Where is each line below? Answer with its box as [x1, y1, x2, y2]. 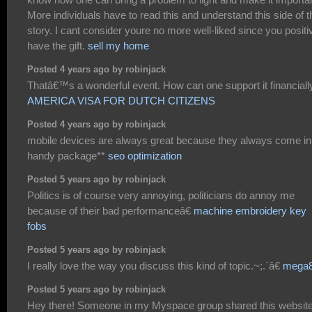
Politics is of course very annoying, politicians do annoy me [27, 189, 295, 202]
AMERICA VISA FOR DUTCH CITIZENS [27, 95, 215, 107]
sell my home [88, 40, 149, 52]
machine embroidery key [194, 205, 306, 217]
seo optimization [108, 150, 182, 162]
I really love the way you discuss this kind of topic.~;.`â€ [27, 260, 283, 272]
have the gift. [27, 40, 88, 52]
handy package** [27, 150, 108, 162]
